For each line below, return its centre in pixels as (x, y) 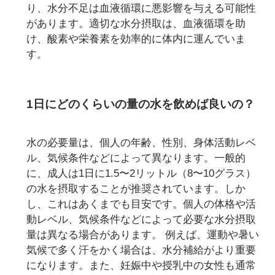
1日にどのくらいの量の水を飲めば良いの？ (141, 104)
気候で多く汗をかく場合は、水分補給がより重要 (141, 250)
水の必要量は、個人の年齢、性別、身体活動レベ (141, 143)
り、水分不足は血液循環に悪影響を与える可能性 (141, 8)
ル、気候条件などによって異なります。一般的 (136, 158)
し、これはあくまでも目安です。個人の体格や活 (141, 204)
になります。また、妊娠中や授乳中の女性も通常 (141, 266)
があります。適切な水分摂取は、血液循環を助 (136, 23)
